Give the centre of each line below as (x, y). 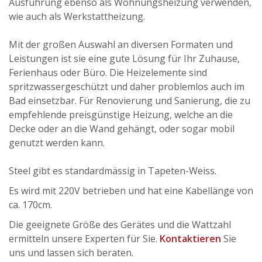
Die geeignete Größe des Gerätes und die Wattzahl (120, 225)
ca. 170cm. (30, 205)
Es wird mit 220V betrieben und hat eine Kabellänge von (131, 191)
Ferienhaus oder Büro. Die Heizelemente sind (108, 73)
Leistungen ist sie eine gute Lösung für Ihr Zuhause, (124, 59)
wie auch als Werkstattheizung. (77, 17)
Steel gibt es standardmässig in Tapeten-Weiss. (113, 171)
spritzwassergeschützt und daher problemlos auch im (127, 87)
